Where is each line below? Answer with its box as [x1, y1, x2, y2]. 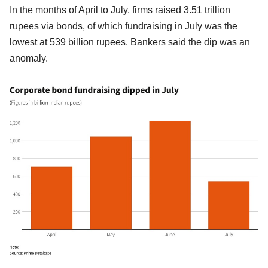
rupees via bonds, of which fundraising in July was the [10, 21, 237, 32]
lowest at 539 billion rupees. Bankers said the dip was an [10, 37, 250, 48]
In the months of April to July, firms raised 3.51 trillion [10, 5, 230, 16]
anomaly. [10, 53, 48, 64]
